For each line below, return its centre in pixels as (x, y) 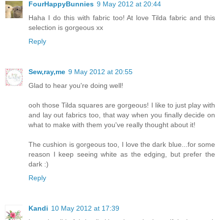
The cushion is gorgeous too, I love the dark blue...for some (122, 145)
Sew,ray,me (47, 72)
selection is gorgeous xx (66, 28)
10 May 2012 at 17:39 (85, 208)
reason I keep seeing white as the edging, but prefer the (122, 154)
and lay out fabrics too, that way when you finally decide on (122, 115)
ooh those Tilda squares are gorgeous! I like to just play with (122, 105)
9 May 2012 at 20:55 (100, 72)
